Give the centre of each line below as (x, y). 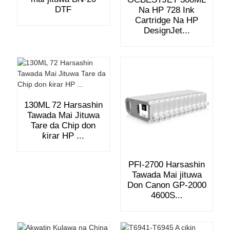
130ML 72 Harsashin (63, 105)
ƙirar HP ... (63, 136)
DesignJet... (167, 31)
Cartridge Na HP (167, 20)
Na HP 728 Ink (167, 10)
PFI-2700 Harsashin (167, 165)
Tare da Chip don (63, 126)
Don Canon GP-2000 (167, 185)
